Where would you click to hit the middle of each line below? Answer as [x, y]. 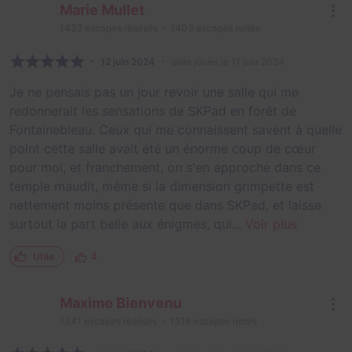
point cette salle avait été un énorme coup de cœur [163, 149]
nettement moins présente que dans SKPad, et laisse [165, 205]
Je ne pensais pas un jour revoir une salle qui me [154, 92]
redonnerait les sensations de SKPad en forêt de [153, 111]
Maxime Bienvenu [121, 302]
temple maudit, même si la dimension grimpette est [162, 187]
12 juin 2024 [128, 62]
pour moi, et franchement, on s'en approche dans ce [165, 168]
